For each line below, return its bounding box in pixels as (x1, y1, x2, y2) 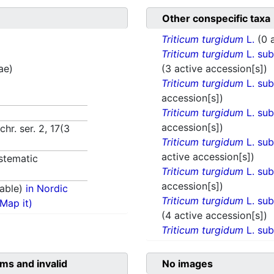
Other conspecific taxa (162, 12, 270, 25)
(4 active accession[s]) (161, 209, 267, 222)
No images (162, 257, 213, 270)
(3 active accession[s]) (161, 62, 267, 75)
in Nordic (26, 182, 68, 195)
